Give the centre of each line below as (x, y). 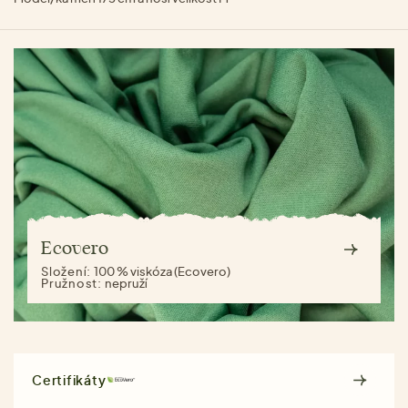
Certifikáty (69, 380)
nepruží (126, 283)
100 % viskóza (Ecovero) (163, 271)
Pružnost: (73, 283)
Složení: (68, 271)
